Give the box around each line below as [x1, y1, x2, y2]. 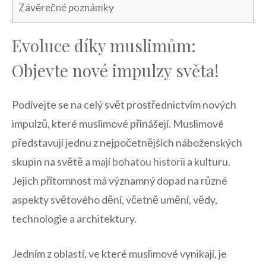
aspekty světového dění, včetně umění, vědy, [12, 193, 217, 207]
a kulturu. [185, 155, 230, 169]
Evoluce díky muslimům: [12, 34, 196, 57]
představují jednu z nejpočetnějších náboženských [12, 136, 242, 150]
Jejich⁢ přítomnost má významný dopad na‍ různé [12, 174, 227, 188]
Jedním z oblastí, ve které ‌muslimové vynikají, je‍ [12, 247, 227, 261]
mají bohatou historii [92, 155, 185, 169]
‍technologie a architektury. [12, 212, 137, 226]
